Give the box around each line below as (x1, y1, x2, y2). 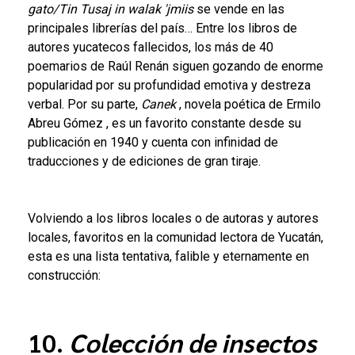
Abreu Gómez (28, 116, 103, 131)
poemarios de (28, 59, 108, 74)
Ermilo (286, 97, 321, 112)
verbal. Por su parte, (28, 97, 141, 112)
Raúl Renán (108, 59, 172, 74)
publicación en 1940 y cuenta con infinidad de (28, 135, 278, 150)
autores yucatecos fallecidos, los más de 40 (28, 40, 273, 55)
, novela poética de (179, 97, 286, 112)
